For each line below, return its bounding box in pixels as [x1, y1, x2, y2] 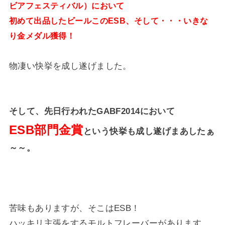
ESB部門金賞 [9, 123, 83, 137]
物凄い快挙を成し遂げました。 [9, 61, 132, 71]
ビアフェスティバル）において [9, 2, 125, 11]
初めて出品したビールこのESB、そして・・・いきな [9, 17, 208, 26]
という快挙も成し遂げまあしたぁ [83, 127, 215, 137]
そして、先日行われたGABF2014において [9, 106, 175, 117]
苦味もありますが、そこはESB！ [9, 203, 140, 213]
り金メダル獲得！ [9, 32, 75, 41]
